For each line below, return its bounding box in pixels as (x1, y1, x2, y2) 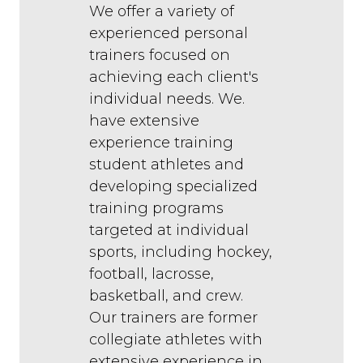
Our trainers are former (89, 309, 258, 327)
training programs (89, 199, 224, 218)
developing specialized (89, 177, 258, 196)
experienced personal (89, 24, 248, 43)
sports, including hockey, (89, 243, 272, 262)
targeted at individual (89, 221, 249, 240)
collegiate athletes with (89, 331, 263, 349)
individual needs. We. (89, 90, 245, 109)
